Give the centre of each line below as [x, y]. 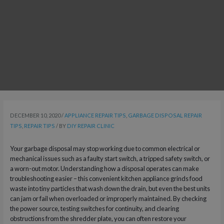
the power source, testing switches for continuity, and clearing [94, 209]
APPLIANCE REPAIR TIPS [95, 115]
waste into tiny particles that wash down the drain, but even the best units [110, 189]
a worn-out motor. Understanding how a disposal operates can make [104, 169]
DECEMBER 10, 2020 [35, 115]
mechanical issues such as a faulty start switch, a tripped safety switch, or [110, 159]
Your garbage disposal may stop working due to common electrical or [105, 149]
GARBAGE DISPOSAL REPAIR [165, 115]
